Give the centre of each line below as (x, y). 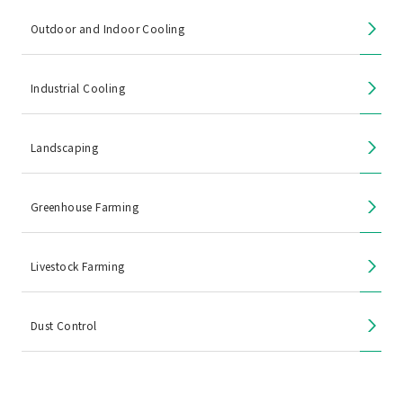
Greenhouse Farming (85, 207)
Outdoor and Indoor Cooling (107, 29)
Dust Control (63, 326)
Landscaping (64, 148)
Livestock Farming (77, 266)
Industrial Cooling (78, 88)
